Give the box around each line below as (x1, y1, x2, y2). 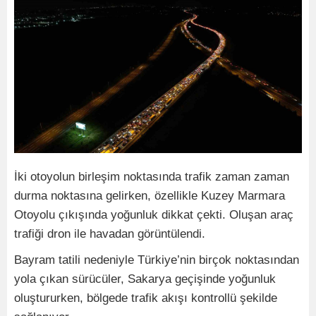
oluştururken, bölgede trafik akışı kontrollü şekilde (14, 291, 277, 305)
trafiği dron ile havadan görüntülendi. (14, 227, 205, 241)
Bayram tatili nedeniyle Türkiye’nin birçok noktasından (14, 253, 299, 267)
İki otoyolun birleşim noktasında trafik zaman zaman (14, 170, 289, 183)
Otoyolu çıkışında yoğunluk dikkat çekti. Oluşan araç (14, 208, 293, 221)
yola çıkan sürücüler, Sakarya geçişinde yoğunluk (14, 272, 276, 286)
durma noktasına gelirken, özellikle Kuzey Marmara (14, 189, 285, 202)
